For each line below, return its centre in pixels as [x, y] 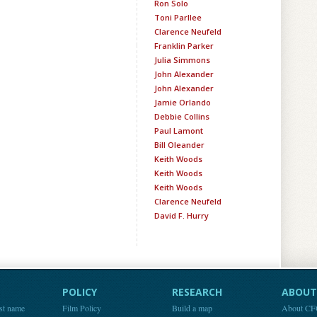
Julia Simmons [182, 60]
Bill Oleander [179, 145]
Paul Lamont [179, 131]
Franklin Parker [184, 46]
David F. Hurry [181, 215]
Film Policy [82, 308]
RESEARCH [197, 292]
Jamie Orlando [183, 102]
